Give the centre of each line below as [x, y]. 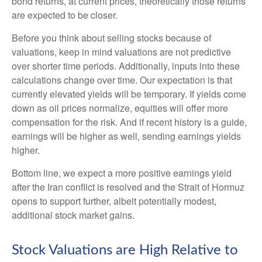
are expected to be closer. [65, 15]
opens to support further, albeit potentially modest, [114, 201]
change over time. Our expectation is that [148, 80]
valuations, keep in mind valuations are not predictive [121, 51]
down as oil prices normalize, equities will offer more [120, 108]
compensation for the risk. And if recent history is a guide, [129, 122]
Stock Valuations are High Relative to [125, 250]
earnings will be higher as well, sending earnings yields [126, 136]
